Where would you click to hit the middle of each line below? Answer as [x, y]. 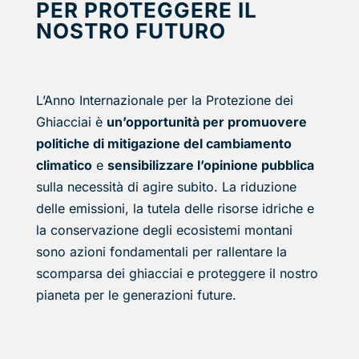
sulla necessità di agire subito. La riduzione [166, 186]
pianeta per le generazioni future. [136, 294]
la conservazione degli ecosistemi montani [164, 230]
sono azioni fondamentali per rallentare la [161, 251]
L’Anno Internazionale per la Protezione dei [164, 100]
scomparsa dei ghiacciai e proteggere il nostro [177, 273]
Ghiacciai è [71, 121]
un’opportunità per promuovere [206, 121]
